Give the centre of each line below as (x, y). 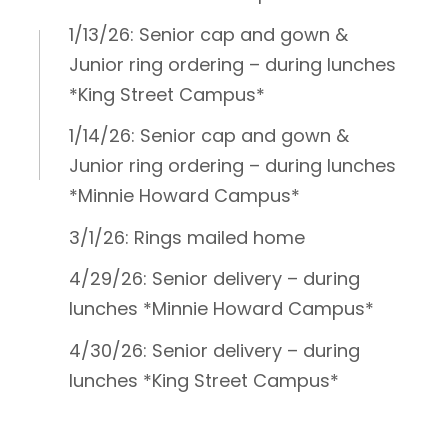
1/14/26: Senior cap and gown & (209, 135)
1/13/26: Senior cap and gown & (208, 34)
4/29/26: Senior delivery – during (214, 278)
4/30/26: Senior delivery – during (214, 350)
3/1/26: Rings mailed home (187, 237)
